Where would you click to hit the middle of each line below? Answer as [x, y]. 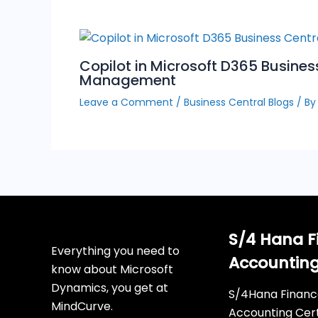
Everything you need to [115, 251]
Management [128, 80]
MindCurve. [82, 306]
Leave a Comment [126, 102]
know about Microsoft [112, 269]
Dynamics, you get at [110, 287]
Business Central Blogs [239, 102]
